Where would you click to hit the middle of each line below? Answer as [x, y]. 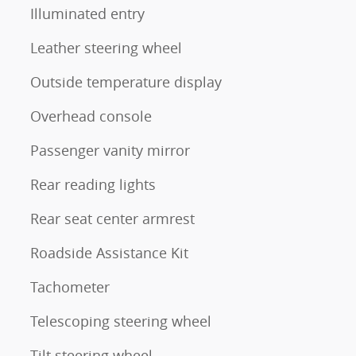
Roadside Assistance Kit [109, 252]
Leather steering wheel [106, 47]
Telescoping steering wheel [121, 321]
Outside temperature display [126, 81]
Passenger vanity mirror [110, 150]
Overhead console [91, 116]
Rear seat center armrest [112, 218]
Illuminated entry [87, 13]
